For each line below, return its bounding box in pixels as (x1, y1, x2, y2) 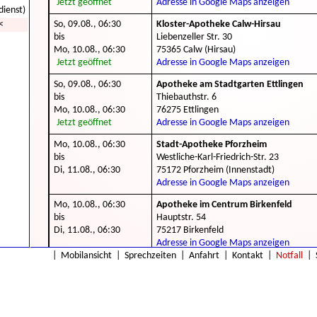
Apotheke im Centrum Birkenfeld (156, 200, 292, 210)
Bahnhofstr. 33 (156, 272, 214, 283)
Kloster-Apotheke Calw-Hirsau (156, 19, 281, 30)
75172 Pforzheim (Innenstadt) (156, 165, 275, 175)
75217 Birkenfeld (156, 225, 224, 236)
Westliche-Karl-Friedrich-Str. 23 (156, 152, 279, 163)
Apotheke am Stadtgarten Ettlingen (156, 79, 304, 90)
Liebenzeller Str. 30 (156, 32, 232, 42)
